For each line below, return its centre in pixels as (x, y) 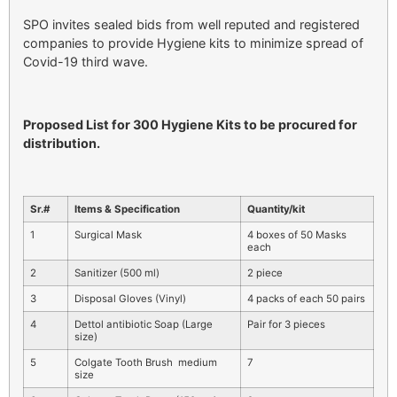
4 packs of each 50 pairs (306, 299)
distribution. (62, 143)
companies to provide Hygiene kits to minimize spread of (193, 43)
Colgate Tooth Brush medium (146, 363)
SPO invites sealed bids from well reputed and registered (191, 24)
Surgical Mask (108, 235)
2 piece (265, 273)
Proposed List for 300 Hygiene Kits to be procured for (190, 124)
